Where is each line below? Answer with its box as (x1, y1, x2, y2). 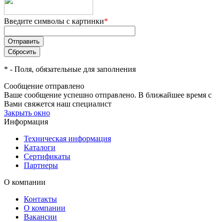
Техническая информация (24, 134, 111, 143)
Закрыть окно (4, 108, 50, 117)
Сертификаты (24, 152, 70, 161)
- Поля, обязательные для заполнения (8, 64, 136, 73)
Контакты (24, 194, 57, 203)
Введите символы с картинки (4, 16, 104, 25)
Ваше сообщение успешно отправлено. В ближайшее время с (4, 90, 212, 99)
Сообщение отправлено (4, 81, 84, 90)
